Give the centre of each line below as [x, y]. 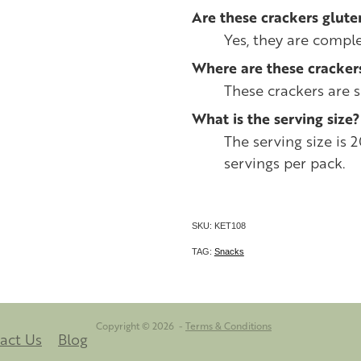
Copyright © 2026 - [141, 326]
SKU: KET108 [218, 226]
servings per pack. [284, 162]
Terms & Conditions [228, 326]
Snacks [229, 251]
